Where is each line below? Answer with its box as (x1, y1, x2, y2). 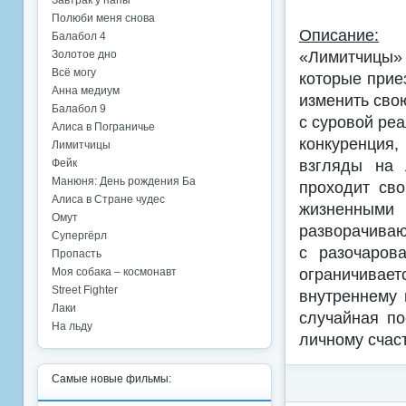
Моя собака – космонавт (52, 266, 177, 278)
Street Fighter (52, 284, 118, 296)
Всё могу (52, 66, 96, 79)
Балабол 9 (52, 102, 106, 115)
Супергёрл (52, 229, 107, 242)
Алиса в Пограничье (52, 121, 155, 133)
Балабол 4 (52, 30, 106, 43)
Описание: (299, 24, 379, 44)
